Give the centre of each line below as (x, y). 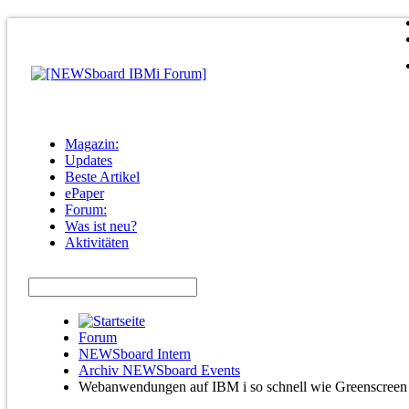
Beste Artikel (102, 177)
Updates (89, 160)
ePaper (84, 193)
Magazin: (92, 144)
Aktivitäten (97, 242)
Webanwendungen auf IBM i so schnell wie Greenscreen (243, 387)
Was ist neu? (101, 226)
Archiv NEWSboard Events (159, 370)
